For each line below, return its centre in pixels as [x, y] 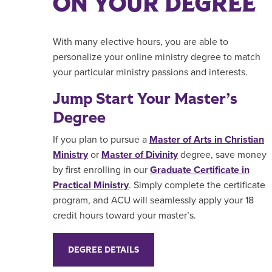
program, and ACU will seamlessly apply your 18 [153, 200]
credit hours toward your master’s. [124, 216]
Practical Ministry [91, 185]
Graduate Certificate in [200, 170]
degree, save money [223, 155]
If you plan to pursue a [101, 140]
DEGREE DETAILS [104, 250]
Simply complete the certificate [199, 185]
